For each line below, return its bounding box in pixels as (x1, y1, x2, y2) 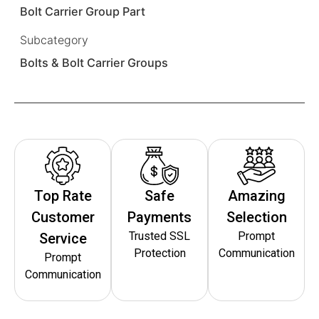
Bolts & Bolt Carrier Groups (20, 55, 169, 70)
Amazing (227, 187, 286, 204)
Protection (133, 246, 186, 260)
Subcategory (20, 32, 88, 47)
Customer (31, 208, 95, 226)
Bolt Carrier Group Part (20, 4, 146, 19)
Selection (226, 208, 287, 226)
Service (38, 229, 87, 247)
